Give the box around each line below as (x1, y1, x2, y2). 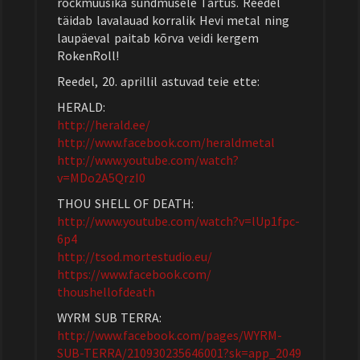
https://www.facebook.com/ (57, 266, 211, 282)
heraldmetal (206, 134, 275, 150)
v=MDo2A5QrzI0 (57, 170, 145, 186)
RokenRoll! (57, 47, 119, 63)
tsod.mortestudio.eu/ (95, 248, 212, 264)
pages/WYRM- (206, 327, 282, 343)
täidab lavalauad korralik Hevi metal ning (57, 12, 289, 28)
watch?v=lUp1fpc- (199, 213, 300, 229)
